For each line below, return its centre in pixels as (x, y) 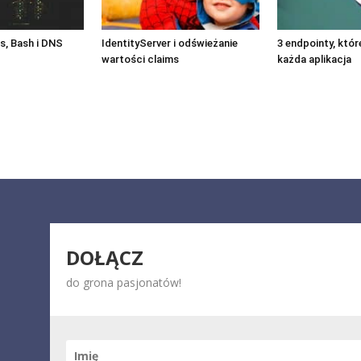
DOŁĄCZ (105, 257)
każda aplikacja (314, 59)
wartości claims (140, 59)
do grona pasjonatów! (124, 282)
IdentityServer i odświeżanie (170, 43)
